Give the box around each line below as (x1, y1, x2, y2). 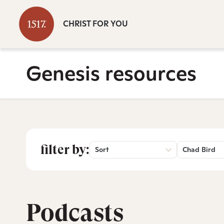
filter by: (40, 142, 89, 157)
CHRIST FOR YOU (63, 18, 128, 29)
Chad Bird (182, 145, 215, 154)
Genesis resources (26, 60, 196, 86)
